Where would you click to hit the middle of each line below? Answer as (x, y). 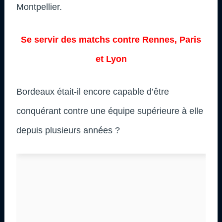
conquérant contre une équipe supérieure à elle (110, 111)
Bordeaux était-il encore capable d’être (93, 91)
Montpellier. (39, 7)
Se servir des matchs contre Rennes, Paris (111, 39)
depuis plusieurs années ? (68, 130)
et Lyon (111, 59)
